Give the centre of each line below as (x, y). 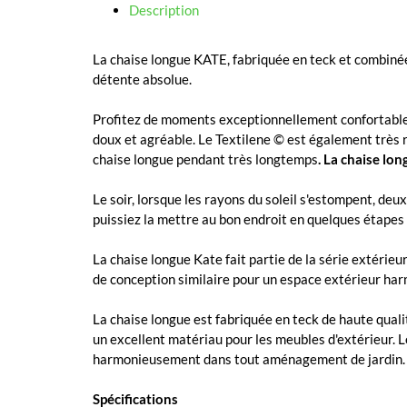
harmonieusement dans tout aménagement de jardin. (249, 358)
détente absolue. (142, 79)
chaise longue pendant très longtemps (205, 159)
